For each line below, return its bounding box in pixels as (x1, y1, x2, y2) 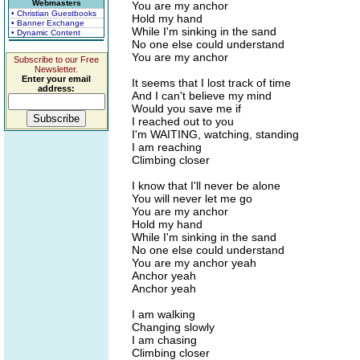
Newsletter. (35, 64, 78, 74)
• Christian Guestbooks (11, 9, 96, 18)
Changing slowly (132, 321, 215, 333)
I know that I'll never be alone (132, 179, 280, 192)
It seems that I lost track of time (132, 76, 291, 89)
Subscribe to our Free (14, 55, 99, 64)
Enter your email (22, 74, 91, 84)
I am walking (132, 308, 195, 321)
